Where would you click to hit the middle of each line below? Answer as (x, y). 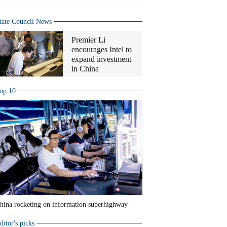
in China (85, 69)
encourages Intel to (102, 49)
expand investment (101, 59)
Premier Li (88, 40)
